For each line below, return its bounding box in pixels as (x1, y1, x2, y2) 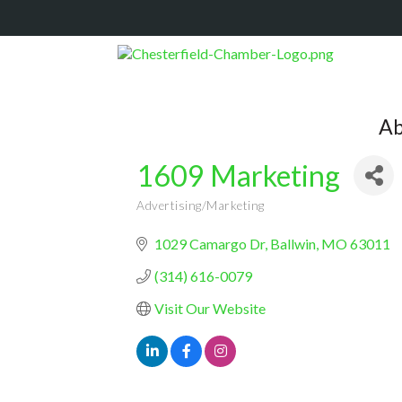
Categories (135, 209, 198, 224)
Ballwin (270, 235, 316, 252)
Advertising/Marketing (136, 198, 265, 213)
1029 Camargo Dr (154, 235, 265, 252)
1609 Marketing (136, 158, 340, 193)
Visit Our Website (154, 300, 266, 317)
